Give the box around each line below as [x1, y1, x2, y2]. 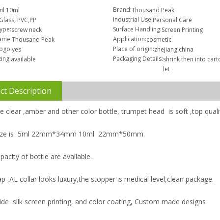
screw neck [11, 25, 42, 34]
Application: [112, 34, 146, 43]
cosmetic [146, 35, 171, 44]
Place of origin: [112, 44, 154, 53]
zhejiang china [154, 45, 193, 54]
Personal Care [152, 15, 192, 24]
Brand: [112, 5, 132, 14]
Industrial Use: [112, 15, 153, 24]
